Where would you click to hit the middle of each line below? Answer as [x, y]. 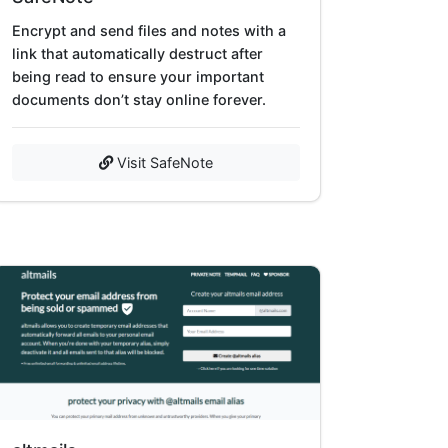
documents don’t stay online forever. [139, 99]
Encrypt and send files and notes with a [149, 30]
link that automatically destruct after [137, 53]
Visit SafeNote [163, 162]
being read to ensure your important [138, 76]
